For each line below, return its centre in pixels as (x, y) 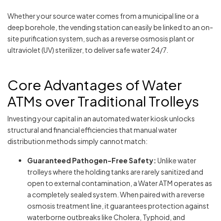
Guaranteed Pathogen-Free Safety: (92, 161)
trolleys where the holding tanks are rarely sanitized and (115, 172)
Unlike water (176, 161)
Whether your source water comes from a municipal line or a (103, 16)
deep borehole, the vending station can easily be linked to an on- (110, 27)
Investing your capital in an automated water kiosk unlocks (101, 119)
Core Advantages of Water (95, 85)
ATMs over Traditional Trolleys (103, 101)
